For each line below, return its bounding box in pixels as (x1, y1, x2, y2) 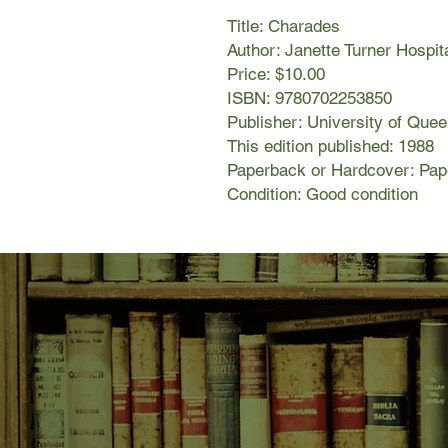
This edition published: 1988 (227, 136, 434, 157)
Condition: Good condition (227, 184, 418, 205)
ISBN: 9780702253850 (227, 88, 392, 109)
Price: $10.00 (227, 64, 325, 85)
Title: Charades (227, 16, 340, 37)
